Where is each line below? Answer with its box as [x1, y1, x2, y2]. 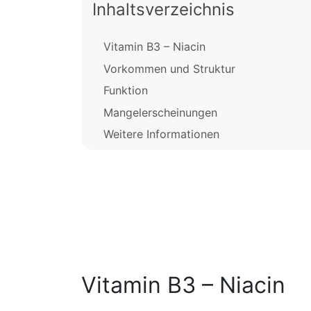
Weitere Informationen [103, 126, 219, 141]
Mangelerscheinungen [103, 105, 217, 119]
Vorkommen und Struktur [103, 61, 235, 76]
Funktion [103, 83, 148, 98]
